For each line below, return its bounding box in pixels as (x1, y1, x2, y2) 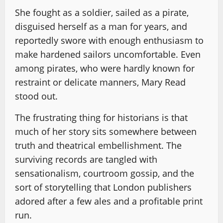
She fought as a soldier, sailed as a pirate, (15, 6, 189, 18)
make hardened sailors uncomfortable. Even (15, 48, 201, 60)
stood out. (15, 90, 58, 102)
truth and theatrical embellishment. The (15, 139, 182, 151)
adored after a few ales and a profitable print (15, 195, 203, 207)
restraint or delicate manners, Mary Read (15, 76, 186, 88)
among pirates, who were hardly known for (15, 62, 195, 74)
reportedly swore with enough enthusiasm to (15, 34, 204, 46)
